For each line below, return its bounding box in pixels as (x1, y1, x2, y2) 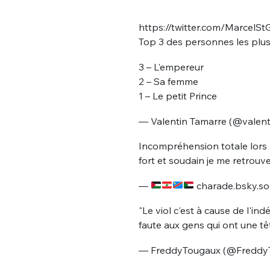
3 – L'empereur (138, 60, 204, 73)
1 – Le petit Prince (138, 89, 217, 102)
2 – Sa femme (138, 75, 198, 87)
